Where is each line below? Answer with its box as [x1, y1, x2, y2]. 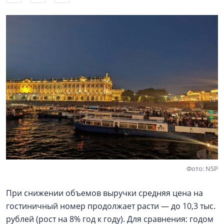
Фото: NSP [186, 163, 218, 173]
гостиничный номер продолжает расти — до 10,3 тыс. [6, 200, 215, 211]
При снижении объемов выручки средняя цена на [6, 187, 203, 198]
